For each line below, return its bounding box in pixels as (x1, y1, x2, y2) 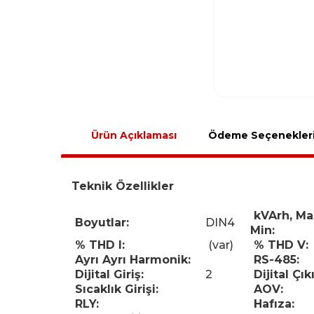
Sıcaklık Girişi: (71, 282, 158, 296)
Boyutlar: (71, 215, 129, 229)
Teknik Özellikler (71, 179, 174, 193)
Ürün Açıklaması (91, 128, 177, 142)
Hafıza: (250, 296, 294, 310)
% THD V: (250, 238, 308, 252)
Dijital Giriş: (71, 267, 144, 281)
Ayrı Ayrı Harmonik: (71, 252, 191, 266)
